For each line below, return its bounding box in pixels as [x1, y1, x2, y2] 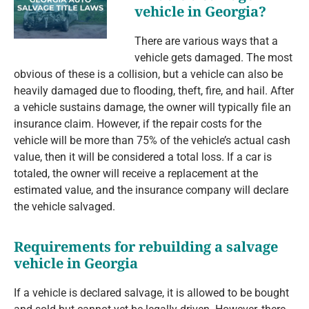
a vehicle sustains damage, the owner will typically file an [14, 101, 291, 114]
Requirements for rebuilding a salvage [14, 237, 278, 257]
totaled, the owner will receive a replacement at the [14, 167, 258, 181]
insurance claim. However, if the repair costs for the [14, 117, 261, 131]
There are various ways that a [134, 34, 278, 48]
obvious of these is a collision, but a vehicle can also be [14, 68, 283, 81]
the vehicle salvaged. [14, 200, 115, 214]
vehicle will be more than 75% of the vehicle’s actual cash [14, 134, 290, 148]
